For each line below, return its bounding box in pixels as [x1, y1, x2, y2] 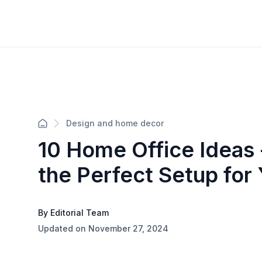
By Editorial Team [37, 207, 109, 218]
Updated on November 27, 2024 [37, 223, 168, 233]
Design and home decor [65, 118, 164, 128]
